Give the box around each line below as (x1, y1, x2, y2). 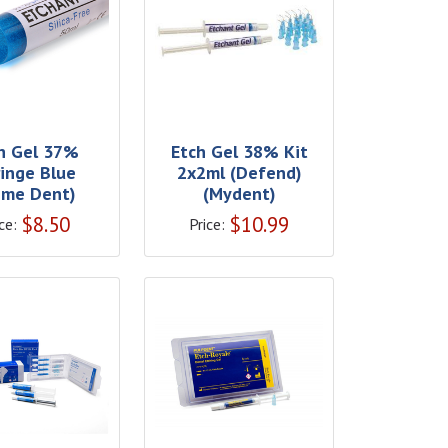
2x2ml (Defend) (176, 160, 302, 184)
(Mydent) (202, 181, 276, 205)
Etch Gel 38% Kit (170, 139, 308, 163)
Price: (189, 213, 226, 234)
